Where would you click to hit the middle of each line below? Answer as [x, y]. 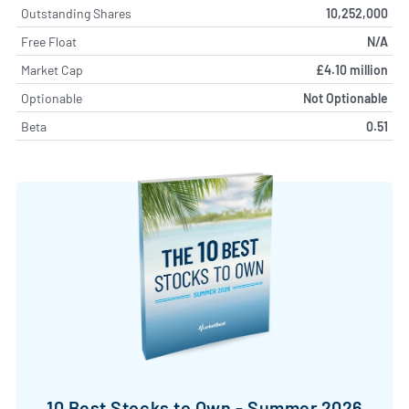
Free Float [49, 42]
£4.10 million [352, 70]
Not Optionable [346, 99]
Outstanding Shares [76, 14]
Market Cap [52, 70]
